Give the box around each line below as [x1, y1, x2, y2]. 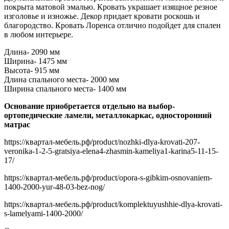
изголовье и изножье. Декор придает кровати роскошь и [4, 12, 200, 21]
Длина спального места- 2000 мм [4, 75, 119, 84]
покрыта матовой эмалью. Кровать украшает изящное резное [4, 3, 217, 12]
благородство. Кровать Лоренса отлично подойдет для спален [4, 21, 221, 30]
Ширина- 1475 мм [4, 57, 67, 66]
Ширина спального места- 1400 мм [4, 84, 126, 94]
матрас [4, 120, 30, 129]
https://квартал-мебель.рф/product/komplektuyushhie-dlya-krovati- [4, 200, 222, 209]
